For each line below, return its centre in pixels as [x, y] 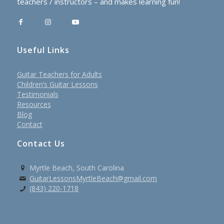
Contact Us [41, 144]
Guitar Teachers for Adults [59, 74]
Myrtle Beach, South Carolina [77, 168]
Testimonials [37, 94]
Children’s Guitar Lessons [57, 84]
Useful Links [43, 50]
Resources [34, 104]
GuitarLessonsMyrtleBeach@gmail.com [93, 178]
